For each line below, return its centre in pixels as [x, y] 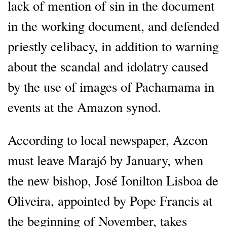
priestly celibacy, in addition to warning [113, 46]
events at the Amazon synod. [84, 107]
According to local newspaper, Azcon [108, 139]
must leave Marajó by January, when [105, 160]
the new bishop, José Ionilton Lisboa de [113, 180]
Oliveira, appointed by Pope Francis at [110, 200]
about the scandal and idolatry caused [108, 66]
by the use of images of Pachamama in [111, 87]
